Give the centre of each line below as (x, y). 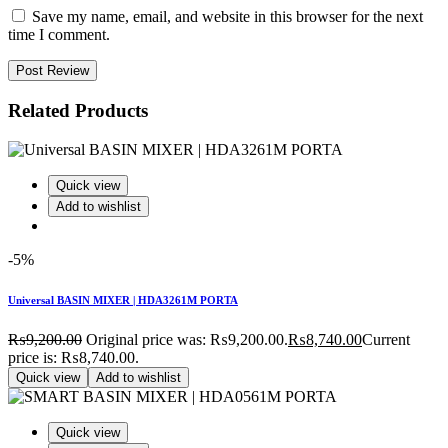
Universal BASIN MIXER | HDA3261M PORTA (123, 299)
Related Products (78, 110)
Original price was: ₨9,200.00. (187, 339)
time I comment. (59, 35)
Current (386, 339)
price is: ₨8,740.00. (73, 357)
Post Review (52, 71)
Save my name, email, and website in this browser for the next (227, 17)
